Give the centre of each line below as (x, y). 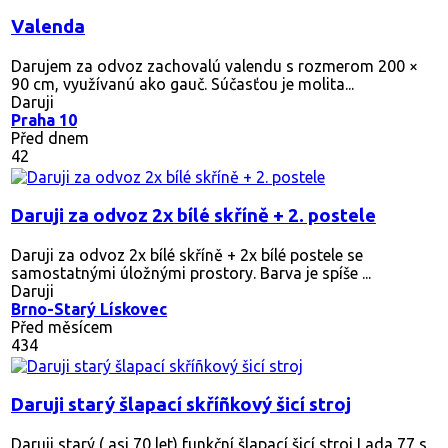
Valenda (48, 26)
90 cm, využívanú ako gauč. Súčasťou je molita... (182, 83)
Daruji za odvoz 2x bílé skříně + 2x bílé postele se (187, 254)
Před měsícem (62, 326)
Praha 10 (44, 119)
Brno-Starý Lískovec (89, 308)
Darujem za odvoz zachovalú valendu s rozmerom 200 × (214, 65)
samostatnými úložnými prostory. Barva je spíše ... (191, 272)
